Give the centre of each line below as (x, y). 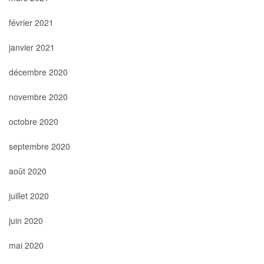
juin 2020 (26, 220)
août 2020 (28, 171)
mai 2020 (26, 245)
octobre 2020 (34, 121)
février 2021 (31, 22)
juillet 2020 (29, 195)
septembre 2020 (39, 146)
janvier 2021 (32, 47)
